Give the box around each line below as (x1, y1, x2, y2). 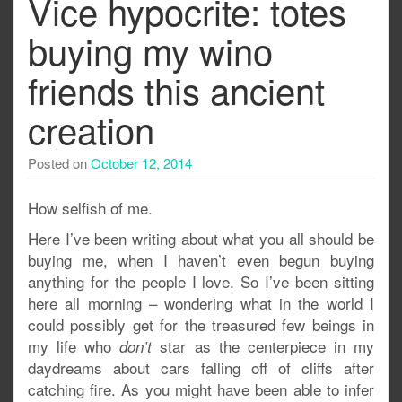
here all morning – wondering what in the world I (28, 292, 374, 314)
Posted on (28, 153, 91, 172)
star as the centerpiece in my (152, 335, 375, 357)
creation (28, 103, 154, 154)
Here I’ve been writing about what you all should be (28, 227, 374, 249)
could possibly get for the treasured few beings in (28, 313, 374, 336)
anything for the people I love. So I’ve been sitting (28, 270, 374, 293)
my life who (28, 335, 120, 357)
